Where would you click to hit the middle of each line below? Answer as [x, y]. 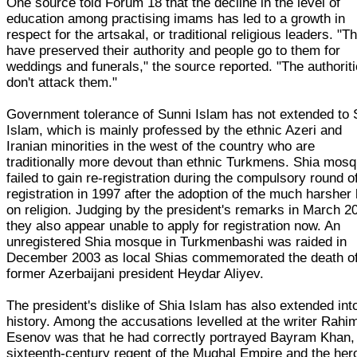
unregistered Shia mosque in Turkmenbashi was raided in [177, 241]
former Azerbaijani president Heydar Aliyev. [135, 273]
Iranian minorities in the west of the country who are [161, 146]
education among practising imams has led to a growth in [176, 18]
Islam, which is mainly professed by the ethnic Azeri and [175, 130]
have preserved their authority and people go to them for [174, 50]
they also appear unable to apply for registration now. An [174, 226]
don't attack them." [62, 82]
